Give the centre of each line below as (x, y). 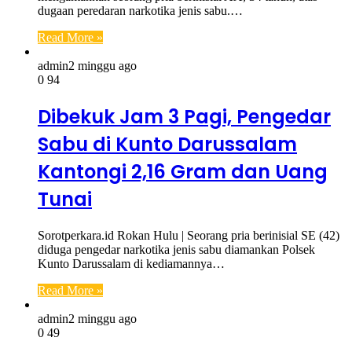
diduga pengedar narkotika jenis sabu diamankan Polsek (176, 249)
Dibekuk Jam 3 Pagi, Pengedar (184, 116)
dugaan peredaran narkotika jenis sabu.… (140, 10)
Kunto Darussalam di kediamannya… (131, 263)
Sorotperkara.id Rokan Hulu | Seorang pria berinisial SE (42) (189, 235)
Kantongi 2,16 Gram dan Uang (183, 171)
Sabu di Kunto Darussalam (167, 144)
